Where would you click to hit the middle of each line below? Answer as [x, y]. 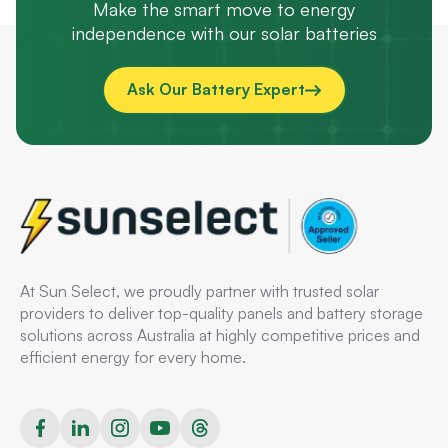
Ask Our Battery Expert [216, 89]
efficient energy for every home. [133, 357]
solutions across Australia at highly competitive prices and [220, 335]
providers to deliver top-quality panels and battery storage [221, 313]
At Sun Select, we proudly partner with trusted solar [199, 291]
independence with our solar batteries [224, 33]
